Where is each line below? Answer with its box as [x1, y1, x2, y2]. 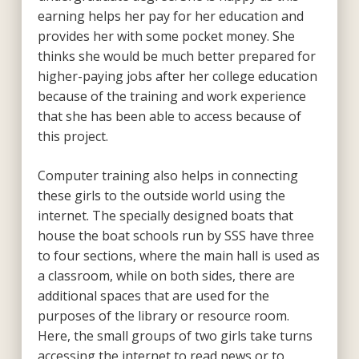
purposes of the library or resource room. [37, 306, 289, 325]
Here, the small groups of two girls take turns [37, 326, 313, 345]
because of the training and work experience [37, 87, 306, 105]
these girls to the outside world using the [37, 186, 285, 204]
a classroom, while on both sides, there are [37, 266, 295, 284]
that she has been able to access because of [37, 107, 301, 125]
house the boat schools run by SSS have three [37, 226, 314, 244]
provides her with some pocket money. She [37, 26, 295, 45]
